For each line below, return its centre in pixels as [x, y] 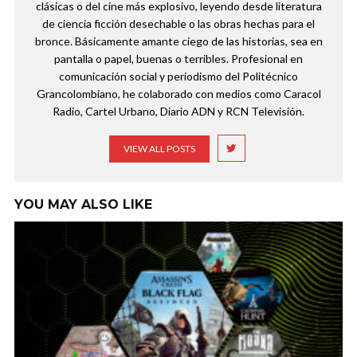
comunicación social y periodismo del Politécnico [178, 76]
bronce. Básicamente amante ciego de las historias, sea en [178, 41]
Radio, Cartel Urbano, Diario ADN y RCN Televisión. [178, 111]
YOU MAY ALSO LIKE [83, 204]
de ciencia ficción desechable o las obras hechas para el [178, 23]
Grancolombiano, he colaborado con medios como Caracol [178, 93]
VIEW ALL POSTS [159, 148]
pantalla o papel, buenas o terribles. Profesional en [178, 58]
